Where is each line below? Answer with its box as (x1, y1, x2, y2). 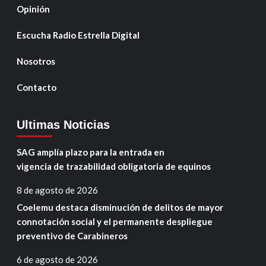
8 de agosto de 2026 (16, 184, 98, 195)
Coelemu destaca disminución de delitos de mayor (16, 201, 223, 213)
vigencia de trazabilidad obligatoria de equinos (16, 160, 214, 172)
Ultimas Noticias (16, 118, 110, 131)
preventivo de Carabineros (16, 230, 128, 241)
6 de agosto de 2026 (16, 254, 98, 265)
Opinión (16, 3, 50, 14)
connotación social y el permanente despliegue (16, 216, 213, 227)
